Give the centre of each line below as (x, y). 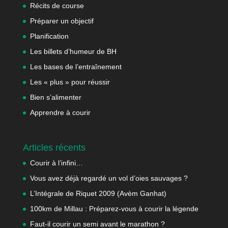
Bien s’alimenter (55, 97)
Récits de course (57, 6)
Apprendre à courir (60, 112)
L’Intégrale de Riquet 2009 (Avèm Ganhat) (98, 194)
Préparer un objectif (62, 21)
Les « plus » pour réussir (70, 82)
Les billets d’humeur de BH (73, 51)
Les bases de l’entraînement (76, 67)
